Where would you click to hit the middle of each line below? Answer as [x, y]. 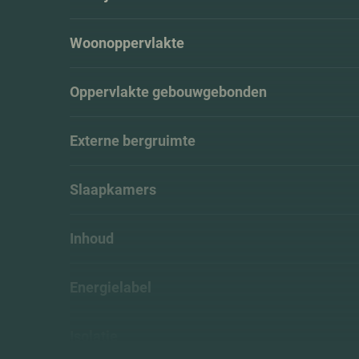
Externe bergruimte [133, 140]
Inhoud [92, 238]
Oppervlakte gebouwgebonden [168, 91]
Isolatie [94, 336]
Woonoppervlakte [127, 42]
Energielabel [111, 287]
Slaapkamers [113, 189]
